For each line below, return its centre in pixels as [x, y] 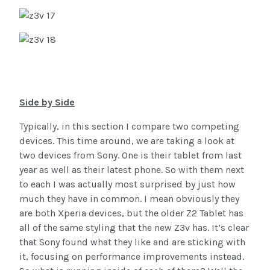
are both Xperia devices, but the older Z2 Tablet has [131, 213]
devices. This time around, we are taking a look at [127, 141]
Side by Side [47, 102]
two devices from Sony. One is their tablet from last [130, 155]
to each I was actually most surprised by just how [127, 184]
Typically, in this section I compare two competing [129, 127]
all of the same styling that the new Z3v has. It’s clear [134, 228]
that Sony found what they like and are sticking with [132, 242]
